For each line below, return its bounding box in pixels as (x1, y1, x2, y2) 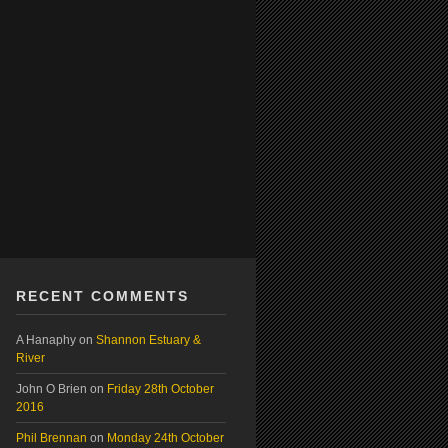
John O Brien (16, 382, 87, 396)
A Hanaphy (16, 333, 76, 347)
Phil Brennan (16, 431, 87, 445)
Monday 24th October (107, 431, 224, 445)
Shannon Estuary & (96, 333, 201, 347)
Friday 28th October (107, 382, 214, 396)
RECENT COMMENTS (16, 288, 189, 304)
